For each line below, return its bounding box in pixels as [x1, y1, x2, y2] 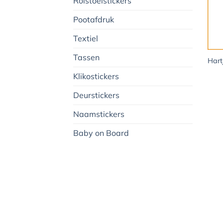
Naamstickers [73, 109, 124, 119]
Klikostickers [73, 71, 119, 82]
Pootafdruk [73, 14, 114, 25]
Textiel [73, 33, 98, 44]
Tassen [73, 52, 100, 63]
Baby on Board [73, 128, 129, 138]
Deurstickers [73, 90, 119, 101]
